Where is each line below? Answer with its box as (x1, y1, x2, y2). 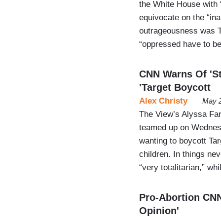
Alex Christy (139, 96, 187, 106)
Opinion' (139, 205, 179, 216)
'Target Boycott (139, 81, 211, 93)
